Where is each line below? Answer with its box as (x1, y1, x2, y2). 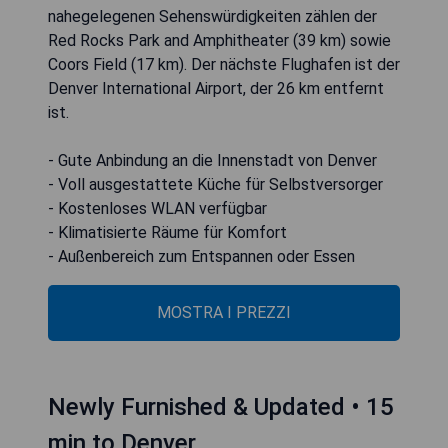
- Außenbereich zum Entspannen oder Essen (48, 246, 355, 266)
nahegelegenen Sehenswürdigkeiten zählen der (48, 6, 377, 26)
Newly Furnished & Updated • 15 (48, 392, 394, 421)
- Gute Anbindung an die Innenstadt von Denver (48, 150, 377, 170)
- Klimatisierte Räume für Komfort (48, 222, 287, 242)
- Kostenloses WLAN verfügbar (48, 198, 267, 218)
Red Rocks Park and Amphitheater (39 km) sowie (48, 30, 391, 50)
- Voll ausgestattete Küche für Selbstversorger (48, 174, 383, 194)
